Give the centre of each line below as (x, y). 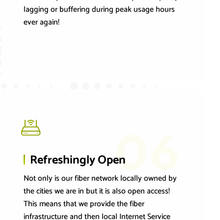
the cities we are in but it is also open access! (97, 192)
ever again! (42, 23)
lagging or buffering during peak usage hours (99, 10)
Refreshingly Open (78, 161)
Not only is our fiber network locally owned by (100, 179)
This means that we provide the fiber (84, 204)
